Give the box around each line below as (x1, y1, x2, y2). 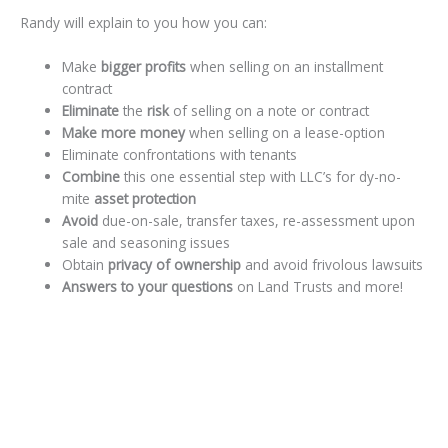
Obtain (62, 255, 109, 275)
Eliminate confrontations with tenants (62, 145, 298, 165)
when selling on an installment (190, 57, 384, 77)
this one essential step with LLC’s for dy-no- (124, 167, 402, 187)
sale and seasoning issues (62, 233, 231, 253)
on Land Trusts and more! (237, 277, 404, 297)
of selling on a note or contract (169, 101, 370, 121)
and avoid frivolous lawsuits (245, 255, 424, 275)
